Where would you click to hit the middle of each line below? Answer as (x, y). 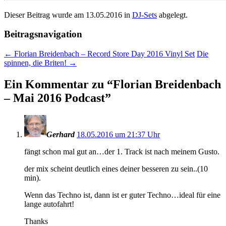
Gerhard (61, 134)
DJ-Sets (145, 15)
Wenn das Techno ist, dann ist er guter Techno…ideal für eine (122, 195)
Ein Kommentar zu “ (59, 84)
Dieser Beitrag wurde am (45, 15)
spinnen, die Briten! (36, 63)
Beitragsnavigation (43, 34)
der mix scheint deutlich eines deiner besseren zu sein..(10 (116, 168)
